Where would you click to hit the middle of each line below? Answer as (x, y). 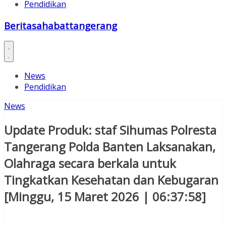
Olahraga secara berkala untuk (90, 163)
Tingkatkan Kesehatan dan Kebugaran (111, 180)
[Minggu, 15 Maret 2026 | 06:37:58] (105, 197)
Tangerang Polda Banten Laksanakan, (110, 147)
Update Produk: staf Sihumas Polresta (110, 130)
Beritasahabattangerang (61, 25)
